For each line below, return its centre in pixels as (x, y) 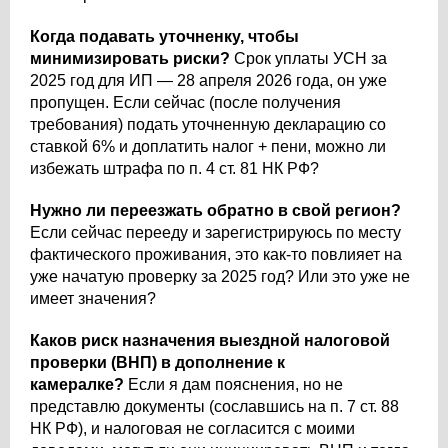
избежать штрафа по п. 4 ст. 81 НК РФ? (174, 168)
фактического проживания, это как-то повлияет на (216, 254)
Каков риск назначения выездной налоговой (210, 340)
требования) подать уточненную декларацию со (208, 124)
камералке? (77, 384)
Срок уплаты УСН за (308, 58)
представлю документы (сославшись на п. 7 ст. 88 (214, 406)
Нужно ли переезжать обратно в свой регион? (215, 210)
